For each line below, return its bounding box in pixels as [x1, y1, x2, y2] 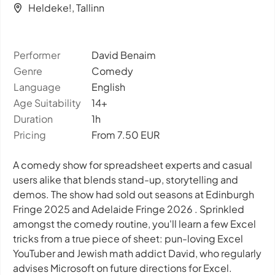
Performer [14, 48, 60, 61]
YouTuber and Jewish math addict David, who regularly [13, 247, 261, 260]
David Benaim [91, 48, 156, 61]
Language [14, 80, 61, 93]
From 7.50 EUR [91, 128, 160, 141]
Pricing [14, 128, 46, 141]
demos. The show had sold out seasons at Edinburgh [13, 188, 254, 201]
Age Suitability [14, 96, 81, 109]
